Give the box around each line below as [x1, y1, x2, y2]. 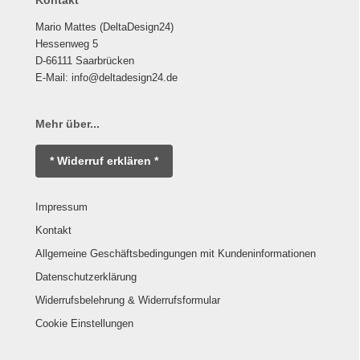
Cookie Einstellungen [35, 317, 133, 329]
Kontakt [35, 223, 72, 236]
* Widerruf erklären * [50, 153, 158, 167]
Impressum [35, 200, 88, 213]
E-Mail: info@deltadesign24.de [35, 71, 178, 84]
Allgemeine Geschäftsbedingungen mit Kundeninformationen [35, 247, 316, 260]
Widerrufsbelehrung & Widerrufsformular [35, 293, 220, 306]
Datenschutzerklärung [35, 270, 137, 283]
